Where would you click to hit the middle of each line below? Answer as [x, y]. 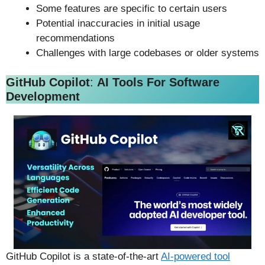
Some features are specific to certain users [132, 8]
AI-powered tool [195, 257]
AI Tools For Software [158, 83]
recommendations [75, 38]
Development [43, 97]
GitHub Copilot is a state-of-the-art [83, 257]
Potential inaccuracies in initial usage [118, 23]
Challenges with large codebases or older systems [148, 53]
